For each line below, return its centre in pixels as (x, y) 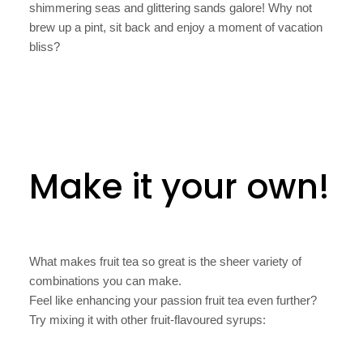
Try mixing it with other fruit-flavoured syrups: (147, 320)
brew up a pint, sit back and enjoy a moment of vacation (176, 27)
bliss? (45, 46)
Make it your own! (179, 186)
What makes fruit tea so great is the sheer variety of (165, 262)
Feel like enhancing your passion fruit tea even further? (173, 301)
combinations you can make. (105, 281)
